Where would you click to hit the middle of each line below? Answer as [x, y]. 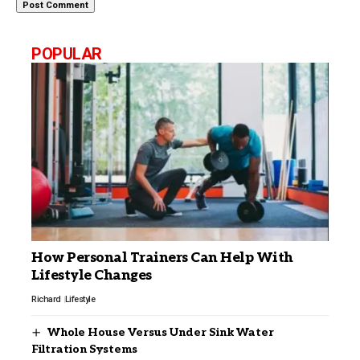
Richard [46, 299]
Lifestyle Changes [92, 275]
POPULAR [67, 53]
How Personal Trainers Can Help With [162, 258]
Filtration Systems [84, 349]
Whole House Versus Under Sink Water [160, 332]
